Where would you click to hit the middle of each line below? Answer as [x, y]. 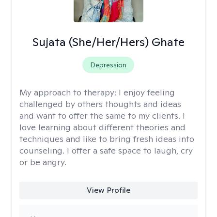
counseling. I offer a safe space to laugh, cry [106, 150]
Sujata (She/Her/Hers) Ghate [108, 42]
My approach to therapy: [69, 92]
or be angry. [43, 162]
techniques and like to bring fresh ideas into [107, 139]
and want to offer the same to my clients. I [102, 116]
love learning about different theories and [102, 127]
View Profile [108, 190]
